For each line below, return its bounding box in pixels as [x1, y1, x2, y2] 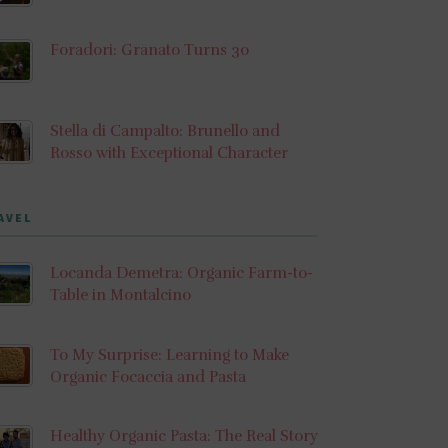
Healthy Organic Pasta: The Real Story [49, 427, 318, 446]
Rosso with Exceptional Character [49, 144, 288, 163]
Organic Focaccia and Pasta [49, 367, 246, 386]
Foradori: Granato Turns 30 [49, 40, 250, 59]
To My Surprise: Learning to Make [49, 345, 289, 364]
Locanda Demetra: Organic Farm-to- [49, 264, 313, 283]
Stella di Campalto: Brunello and [49, 122, 280, 141]
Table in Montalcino [49, 286, 191, 305]
